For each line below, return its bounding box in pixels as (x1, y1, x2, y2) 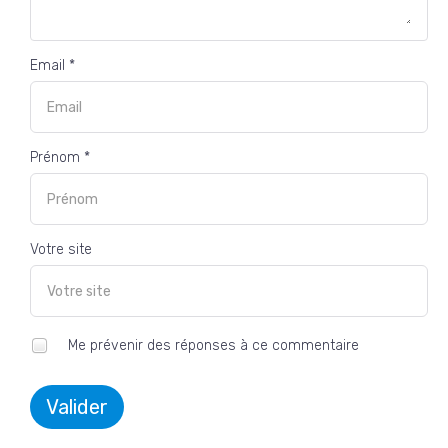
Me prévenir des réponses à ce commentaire (64, 336, 359, 354)
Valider (46, 395, 108, 420)
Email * (30, 57, 75, 75)
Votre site (30, 241, 92, 259)
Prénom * (30, 149, 90, 167)
